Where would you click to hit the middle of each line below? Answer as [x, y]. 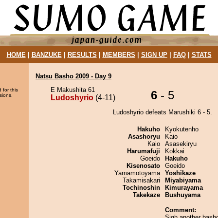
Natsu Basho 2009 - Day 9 [73, 76]
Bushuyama [183, 195]
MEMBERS [119, 55]
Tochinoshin [141, 188]
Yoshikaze [180, 173]
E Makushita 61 [73, 90]
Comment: [181, 210]
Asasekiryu [181, 144]
